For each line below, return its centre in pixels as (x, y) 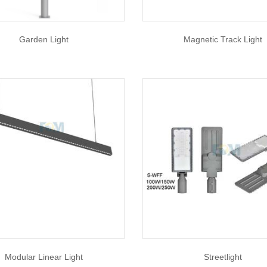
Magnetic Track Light (223, 39)
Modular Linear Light (44, 257)
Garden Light (44, 39)
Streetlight (223, 257)
